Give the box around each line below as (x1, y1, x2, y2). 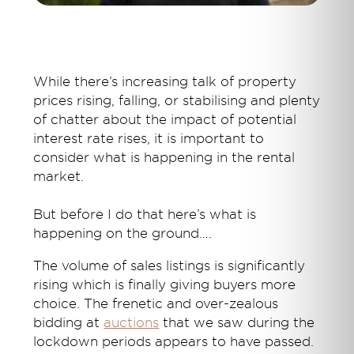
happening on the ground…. (33, 225, 213, 241)
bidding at (33, 314, 104, 330)
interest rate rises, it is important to (33, 130, 265, 146)
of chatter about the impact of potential (33, 111, 297, 127)
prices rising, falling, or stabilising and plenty (33, 92, 321, 108)
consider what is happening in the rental (33, 149, 296, 165)
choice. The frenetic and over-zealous (33, 296, 279, 311)
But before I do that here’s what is (33, 206, 257, 222)
